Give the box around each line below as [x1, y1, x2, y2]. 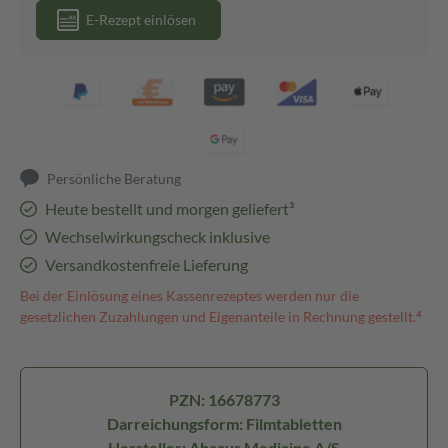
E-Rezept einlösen [86, 11, 196, 28]
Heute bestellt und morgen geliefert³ [44, 199, 294, 218]
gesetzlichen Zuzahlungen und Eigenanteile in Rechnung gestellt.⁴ [20, 308, 422, 325]
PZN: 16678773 [168, 390, 280, 409]
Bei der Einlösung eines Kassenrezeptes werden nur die [20, 287, 359, 304]
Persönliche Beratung [47, 170, 182, 187]
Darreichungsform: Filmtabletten [106, 414, 342, 433]
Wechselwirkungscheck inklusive [44, 227, 270, 246]
